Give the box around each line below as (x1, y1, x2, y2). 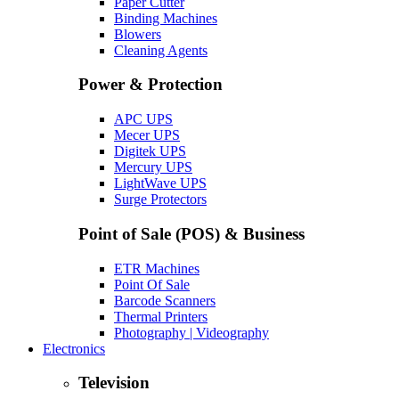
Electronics (43, 340, 105, 356)
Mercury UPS (114, 159, 192, 175)
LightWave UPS (114, 175, 207, 191)
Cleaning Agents (114, 42, 208, 58)
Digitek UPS (114, 143, 186, 159)
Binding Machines (114, 10, 217, 26)
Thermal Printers (114, 308, 208, 324)
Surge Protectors (114, 191, 207, 208)
